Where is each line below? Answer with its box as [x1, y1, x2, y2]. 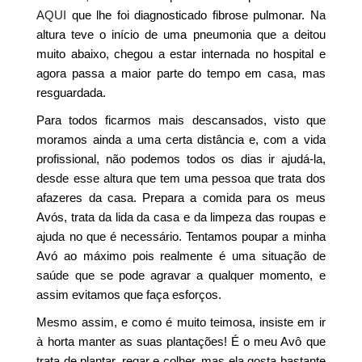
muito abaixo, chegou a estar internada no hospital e [36, 46, 326, 61]
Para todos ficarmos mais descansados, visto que [36, 112, 326, 127]
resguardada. [36, 85, 107, 99]
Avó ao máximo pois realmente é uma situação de [36, 248, 326, 263]
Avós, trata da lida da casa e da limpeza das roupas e [36, 209, 326, 224]
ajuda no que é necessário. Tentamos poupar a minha [36, 229, 326, 243]
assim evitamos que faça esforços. [36, 287, 222, 301]
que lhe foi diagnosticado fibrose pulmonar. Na [66, 7, 326, 22]
